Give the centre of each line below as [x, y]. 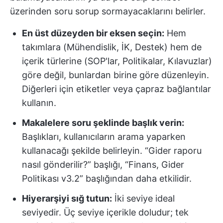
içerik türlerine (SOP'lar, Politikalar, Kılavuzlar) [117, 61]
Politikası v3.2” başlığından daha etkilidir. [107, 178]
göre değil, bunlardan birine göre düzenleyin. [115, 75]
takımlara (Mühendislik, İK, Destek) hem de [112, 47]
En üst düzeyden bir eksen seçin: [93, 33]
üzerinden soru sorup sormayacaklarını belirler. [108, 11]
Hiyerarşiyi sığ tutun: [67, 198]
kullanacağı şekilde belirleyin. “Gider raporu [112, 151]
